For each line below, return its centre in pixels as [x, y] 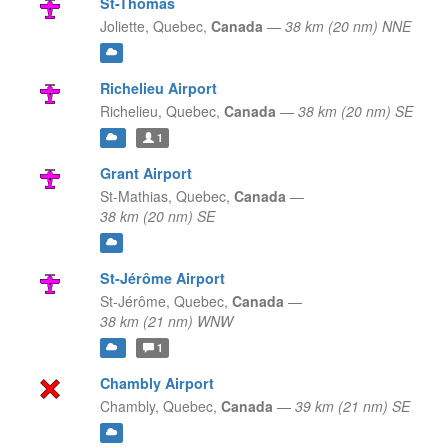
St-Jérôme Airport [162, 278]
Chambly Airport [156, 383]
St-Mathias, [135, 196]
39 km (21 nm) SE [352, 406]
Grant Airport [145, 173]
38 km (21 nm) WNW [166, 321]
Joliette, [124, 26]
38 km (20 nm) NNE [347, 26]
